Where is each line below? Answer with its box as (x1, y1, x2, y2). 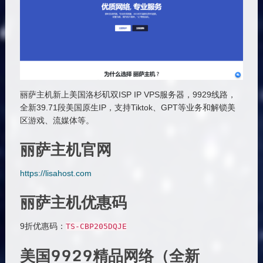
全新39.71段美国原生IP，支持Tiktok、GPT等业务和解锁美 (19, 103, 235, 113)
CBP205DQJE (79, 222, 127, 231)
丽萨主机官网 (19, 137, 112, 162)
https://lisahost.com (19, 168, 92, 178)
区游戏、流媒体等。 (19, 116, 94, 126)
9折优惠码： (19, 221, 66, 231)
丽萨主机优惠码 (19, 190, 127, 215)
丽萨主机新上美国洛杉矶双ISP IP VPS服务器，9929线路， (19, 90, 236, 100)
